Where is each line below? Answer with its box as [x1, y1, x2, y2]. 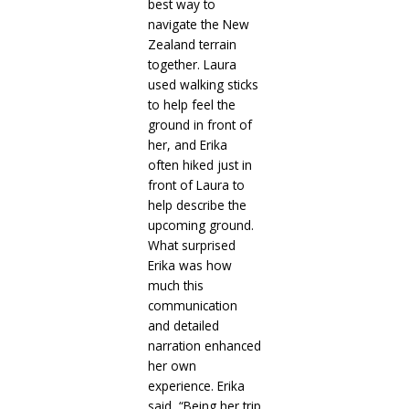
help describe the [147, 196, 246, 215]
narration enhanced [147, 337, 261, 355]
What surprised [147, 236, 236, 255]
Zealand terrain [147, 36, 236, 54]
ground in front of [147, 116, 252, 134]
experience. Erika [147, 377, 245, 395]
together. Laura [147, 56, 236, 74]
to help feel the [147, 96, 236, 114]
